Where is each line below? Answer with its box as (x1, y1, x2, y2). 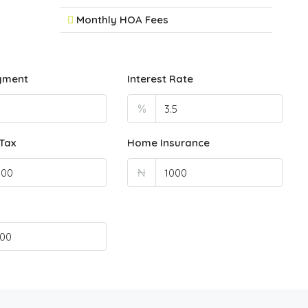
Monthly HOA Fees (76, 13, 168, 26)
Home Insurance (127, 136, 210, 149)
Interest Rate (127, 72, 194, 85)
